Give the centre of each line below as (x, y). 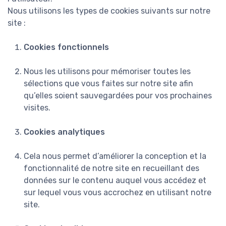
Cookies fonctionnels (66, 47)
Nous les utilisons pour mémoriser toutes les (107, 72)
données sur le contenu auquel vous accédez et (115, 181)
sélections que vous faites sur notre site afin (108, 84)
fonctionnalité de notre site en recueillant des (111, 168)
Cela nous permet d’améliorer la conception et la (115, 156)
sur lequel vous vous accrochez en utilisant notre (118, 193)
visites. (37, 108)
